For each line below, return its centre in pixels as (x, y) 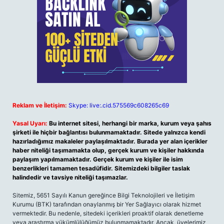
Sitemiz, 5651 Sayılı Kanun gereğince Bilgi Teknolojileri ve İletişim (103, 195)
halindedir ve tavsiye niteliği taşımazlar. (70, 177)
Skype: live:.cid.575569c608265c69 (119, 105)
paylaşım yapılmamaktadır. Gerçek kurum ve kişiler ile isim (98, 159)
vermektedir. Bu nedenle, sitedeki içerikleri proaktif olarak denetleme (108, 213)
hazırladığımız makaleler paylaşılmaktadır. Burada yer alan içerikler (110, 141)
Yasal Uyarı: (30, 123)
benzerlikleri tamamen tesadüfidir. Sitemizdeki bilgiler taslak (101, 168)
